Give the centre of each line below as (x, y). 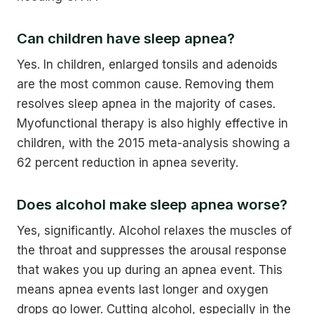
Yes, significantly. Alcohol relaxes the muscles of (154, 230)
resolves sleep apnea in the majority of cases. (146, 103)
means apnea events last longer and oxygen (143, 289)
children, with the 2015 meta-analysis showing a (153, 143)
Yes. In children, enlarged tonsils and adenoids (147, 64)
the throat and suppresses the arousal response (152, 250)
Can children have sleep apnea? (126, 38)
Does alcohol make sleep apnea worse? (152, 204)
